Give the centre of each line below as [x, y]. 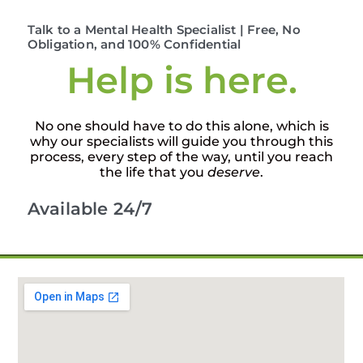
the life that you [154, 172]
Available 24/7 [90, 209]
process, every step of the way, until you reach [181, 156]
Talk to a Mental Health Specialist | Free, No [164, 29]
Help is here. [181, 79]
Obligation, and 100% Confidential [134, 44]
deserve [234, 172]
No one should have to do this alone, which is [181, 126]
